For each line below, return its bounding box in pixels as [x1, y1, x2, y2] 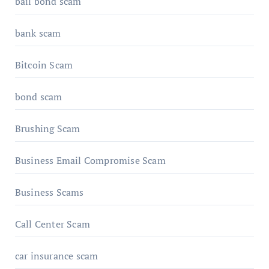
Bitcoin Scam [14, 58, 73, 71]
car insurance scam [14, 249, 98, 262]
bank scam [14, 26, 61, 40]
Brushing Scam [14, 121, 80, 135]
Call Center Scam [14, 217, 90, 231]
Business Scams [14, 185, 84, 199]
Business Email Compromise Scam [14, 153, 166, 167]
